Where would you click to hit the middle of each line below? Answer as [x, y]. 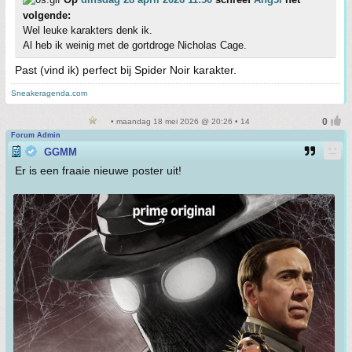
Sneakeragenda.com [49, 93]
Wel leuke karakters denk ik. [88, 30]
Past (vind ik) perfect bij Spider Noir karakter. [126, 70]
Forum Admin [36, 135]
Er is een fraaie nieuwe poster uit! [98, 170]
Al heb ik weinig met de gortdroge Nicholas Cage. [135, 45]
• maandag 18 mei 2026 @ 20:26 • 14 [179, 121]
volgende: [47, 15]
